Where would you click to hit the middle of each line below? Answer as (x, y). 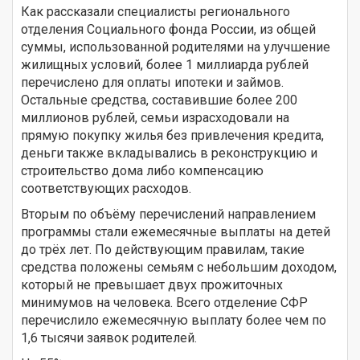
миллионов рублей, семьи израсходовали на (155, 117)
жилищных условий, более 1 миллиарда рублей (165, 64)
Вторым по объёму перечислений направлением (168, 214)
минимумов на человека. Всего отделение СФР (164, 302)
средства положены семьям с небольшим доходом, (179, 267)
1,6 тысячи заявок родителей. (109, 337)
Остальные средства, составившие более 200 (159, 100)
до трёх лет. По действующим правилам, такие (163, 249)
